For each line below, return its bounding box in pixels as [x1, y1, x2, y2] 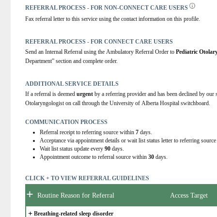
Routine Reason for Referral [37, 191, 115, 199]
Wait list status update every [40, 145, 105, 152]
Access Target [170, 191, 208, 199]
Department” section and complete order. [25, 58, 118, 64]
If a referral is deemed [25, 91, 77, 97]
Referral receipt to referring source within [40, 129, 136, 136]
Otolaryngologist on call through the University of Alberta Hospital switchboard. [25, 100, 211, 107]
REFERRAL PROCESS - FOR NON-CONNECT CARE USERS [25, 4, 190, 11]
